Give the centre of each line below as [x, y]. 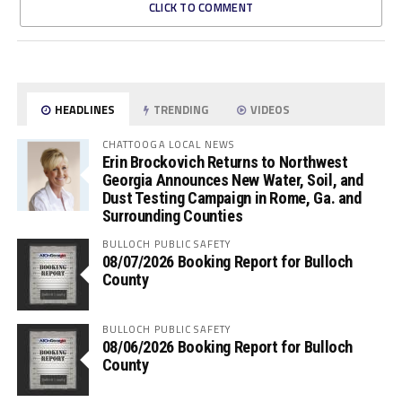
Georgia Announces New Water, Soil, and [232, 180]
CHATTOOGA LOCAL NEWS [168, 144]
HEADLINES [84, 109]
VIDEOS [269, 109]
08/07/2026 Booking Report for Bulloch [227, 262]
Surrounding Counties [172, 216]
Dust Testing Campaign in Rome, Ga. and [232, 198]
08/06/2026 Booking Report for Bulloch [227, 347]
